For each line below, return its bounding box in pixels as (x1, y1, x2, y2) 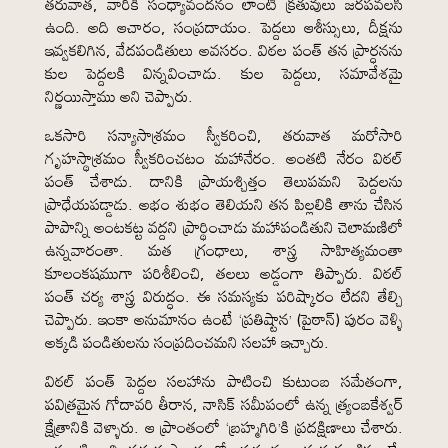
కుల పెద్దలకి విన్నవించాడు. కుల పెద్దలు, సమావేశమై (44, 57, 404, 89)
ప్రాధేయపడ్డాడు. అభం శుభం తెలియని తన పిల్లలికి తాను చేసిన (44, 188, 404, 220)
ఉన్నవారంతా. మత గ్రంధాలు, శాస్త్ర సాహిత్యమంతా (44, 234, 404, 266)
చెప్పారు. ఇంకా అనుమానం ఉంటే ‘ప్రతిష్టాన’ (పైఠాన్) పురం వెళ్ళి (44, 303, 404, 335)
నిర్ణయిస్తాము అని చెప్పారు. (44, 80, 193, 112)
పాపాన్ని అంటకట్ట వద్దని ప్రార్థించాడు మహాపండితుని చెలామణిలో (44, 211, 404, 243)
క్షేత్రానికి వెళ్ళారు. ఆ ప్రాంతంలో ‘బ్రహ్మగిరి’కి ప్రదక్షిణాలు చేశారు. (44, 411, 404, 443)
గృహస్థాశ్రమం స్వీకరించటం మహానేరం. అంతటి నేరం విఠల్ (44, 142, 404, 174)
